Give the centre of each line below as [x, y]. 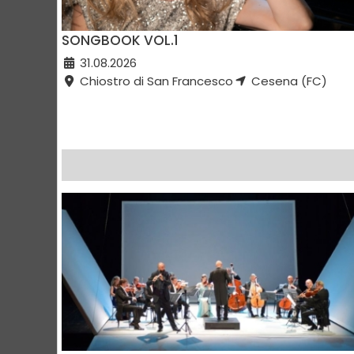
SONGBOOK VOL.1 [120, 41]
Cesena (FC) [287, 81]
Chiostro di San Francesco [154, 81]
